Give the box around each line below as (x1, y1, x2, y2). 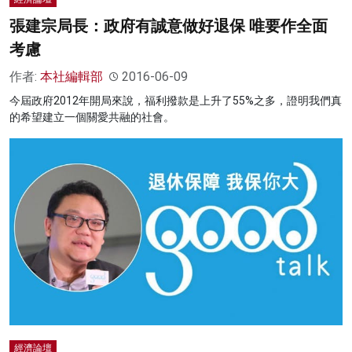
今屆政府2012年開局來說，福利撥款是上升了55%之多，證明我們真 (9, 94, 342, 108)
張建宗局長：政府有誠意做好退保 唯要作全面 (9, 16, 328, 36)
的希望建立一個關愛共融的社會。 (9, 111, 174, 124)
